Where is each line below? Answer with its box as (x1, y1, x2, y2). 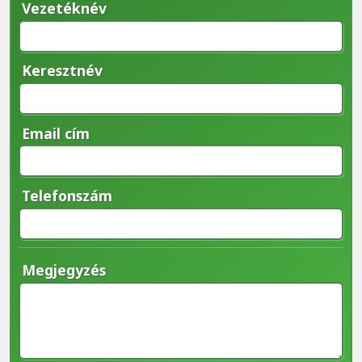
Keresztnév (21, 61, 103, 81)
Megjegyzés (21, 259, 106, 280)
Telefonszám (21, 185, 112, 205)
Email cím (21, 123, 90, 143)
